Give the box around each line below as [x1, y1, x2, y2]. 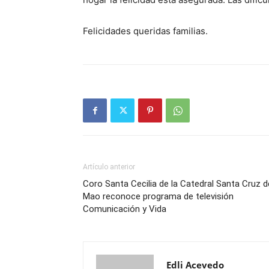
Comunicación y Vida [83, 204, 166, 214]
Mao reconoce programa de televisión [83, 191, 234, 202]
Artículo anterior [83, 163, 135, 171]
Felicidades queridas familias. [83, 25, 208, 37]
